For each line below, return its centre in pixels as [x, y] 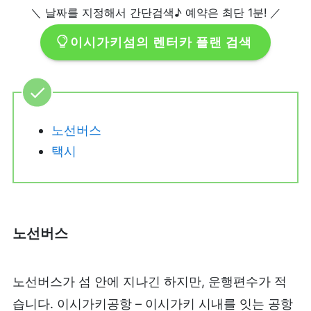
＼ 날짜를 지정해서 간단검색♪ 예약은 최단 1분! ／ [155, 12]
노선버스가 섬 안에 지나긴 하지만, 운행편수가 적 [149, 281]
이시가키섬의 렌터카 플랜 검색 [161, 42]
